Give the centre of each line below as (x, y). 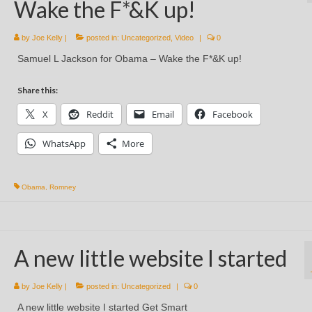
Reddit (100, 115)
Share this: (37, 91)
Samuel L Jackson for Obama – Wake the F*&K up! (129, 59)
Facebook (232, 115)
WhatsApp (64, 144)
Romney (62, 187)
